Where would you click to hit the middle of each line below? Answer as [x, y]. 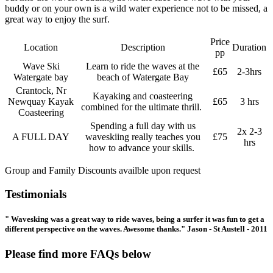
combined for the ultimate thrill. [143, 107]
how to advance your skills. [143, 148]
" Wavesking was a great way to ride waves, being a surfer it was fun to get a [135, 219]
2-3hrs [249, 72]
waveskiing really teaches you [143, 137]
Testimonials [37, 194]
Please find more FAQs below [80, 254]
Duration [249, 48]
